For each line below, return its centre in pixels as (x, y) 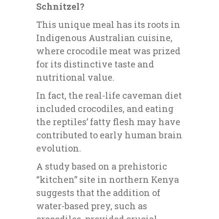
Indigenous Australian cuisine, (104, 38)
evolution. (61, 148)
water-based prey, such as (92, 206)
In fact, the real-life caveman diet (109, 96)
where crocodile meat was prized (108, 51)
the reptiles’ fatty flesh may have (108, 122)
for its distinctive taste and (95, 64)
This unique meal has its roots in (108, 25)
